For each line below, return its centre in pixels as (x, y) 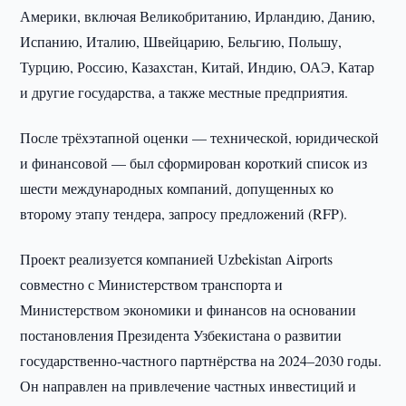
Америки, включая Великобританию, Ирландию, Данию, (198, 16)
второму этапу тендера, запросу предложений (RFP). (184, 213)
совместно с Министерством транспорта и (152, 284)
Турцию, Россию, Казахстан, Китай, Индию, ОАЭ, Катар (198, 67)
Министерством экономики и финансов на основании (188, 309)
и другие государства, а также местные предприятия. (184, 92)
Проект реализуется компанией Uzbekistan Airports (177, 259)
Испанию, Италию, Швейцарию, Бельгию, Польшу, (181, 41)
